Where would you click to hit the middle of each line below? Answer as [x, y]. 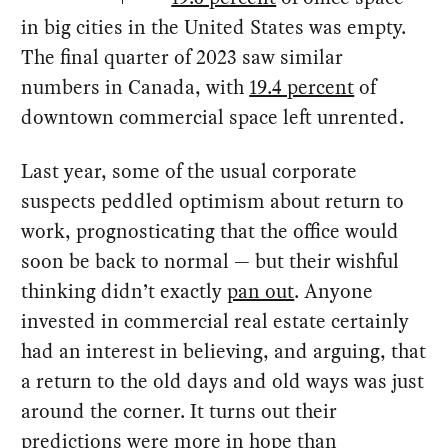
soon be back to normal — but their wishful [210, 260]
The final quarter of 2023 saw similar [182, 56]
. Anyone [334, 290]
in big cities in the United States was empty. [214, 26]
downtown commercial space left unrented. [213, 116]
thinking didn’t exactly [124, 290]
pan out [261, 290]
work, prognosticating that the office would [210, 230]
